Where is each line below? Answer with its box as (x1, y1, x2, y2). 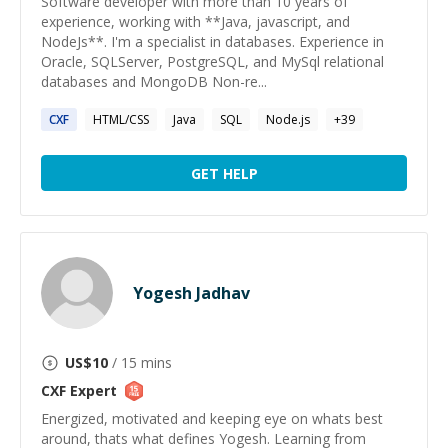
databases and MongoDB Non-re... (41, 72, 267, 91)
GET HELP (190, 163, 258, 183)
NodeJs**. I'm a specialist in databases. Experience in (41, 32, 384, 51)
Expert (66, 381, 117, 400)
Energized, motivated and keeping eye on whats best (41, 409, 383, 428)
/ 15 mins (108, 353, 172, 372)
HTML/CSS (93, 111, 149, 128)
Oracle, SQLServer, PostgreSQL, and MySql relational (41, 52, 384, 71)
